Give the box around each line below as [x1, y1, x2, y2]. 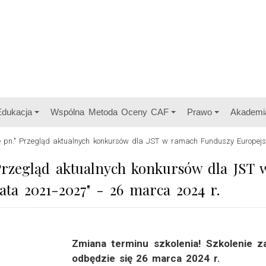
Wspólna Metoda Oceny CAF [50, 107, 169, 117]
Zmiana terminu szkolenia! [72, 237, 206, 249]
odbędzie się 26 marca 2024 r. [72, 252, 220, 264]
